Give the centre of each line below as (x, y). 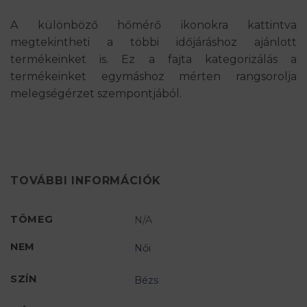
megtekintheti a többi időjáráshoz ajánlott (153, 42)
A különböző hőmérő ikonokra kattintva (153, 25)
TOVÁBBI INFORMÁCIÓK (86, 181)
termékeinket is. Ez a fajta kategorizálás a (153, 59)
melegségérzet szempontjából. (96, 93)
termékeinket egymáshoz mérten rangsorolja (153, 76)
